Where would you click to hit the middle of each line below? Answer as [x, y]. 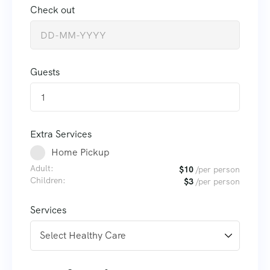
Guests [45, 72]
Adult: [42, 168]
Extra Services [61, 134]
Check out [52, 10]
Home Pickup [80, 152]
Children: [48, 181]
